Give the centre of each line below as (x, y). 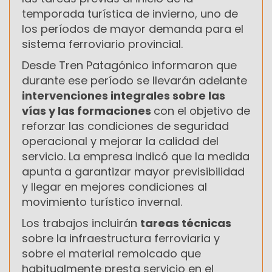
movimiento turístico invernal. (102, 202)
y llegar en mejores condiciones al (114, 186)
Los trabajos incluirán (81, 223)
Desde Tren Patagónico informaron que (129, 65)
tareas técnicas (186, 223)
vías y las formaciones (88, 110)
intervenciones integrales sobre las (124, 95)
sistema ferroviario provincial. (102, 44)
